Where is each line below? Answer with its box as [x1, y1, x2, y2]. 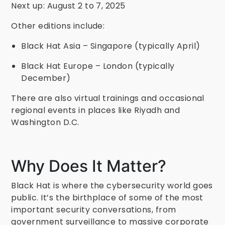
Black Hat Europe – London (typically [21, 60, 175, 72]
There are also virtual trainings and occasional [11, 92, 204, 104]
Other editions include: [11, 20, 105, 32]
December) [21, 72, 71, 84]
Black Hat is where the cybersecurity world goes [11, 180, 213, 191]
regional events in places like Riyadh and [11, 104, 180, 116]
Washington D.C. [11, 117, 79, 128]
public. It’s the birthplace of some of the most [11, 192, 203, 203]
